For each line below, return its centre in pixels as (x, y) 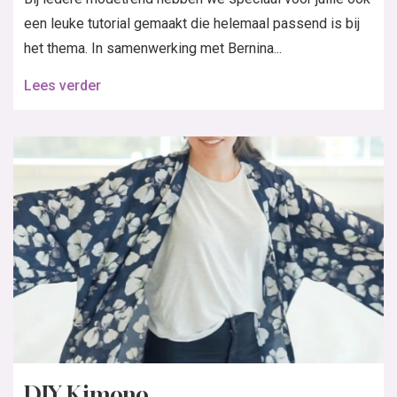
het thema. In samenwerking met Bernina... (153, 48)
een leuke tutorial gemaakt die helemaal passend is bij (192, 23)
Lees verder (62, 85)
